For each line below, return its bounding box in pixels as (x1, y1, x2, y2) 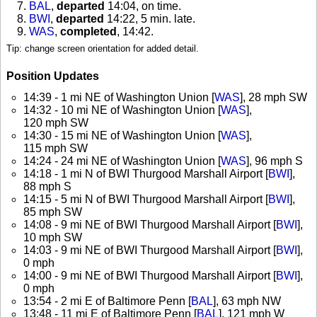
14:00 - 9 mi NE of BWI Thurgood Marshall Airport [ (23, 269, 276, 282)
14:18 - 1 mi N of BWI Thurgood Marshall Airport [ (23, 167, 268, 180)
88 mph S (23, 180, 71, 192)
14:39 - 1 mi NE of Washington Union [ (23, 91, 214, 103)
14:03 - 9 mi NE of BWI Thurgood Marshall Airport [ (23, 243, 276, 256)
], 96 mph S (246, 154, 303, 167)
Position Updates (6, 69, 99, 82)
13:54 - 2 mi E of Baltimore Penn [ (23, 294, 191, 307)
